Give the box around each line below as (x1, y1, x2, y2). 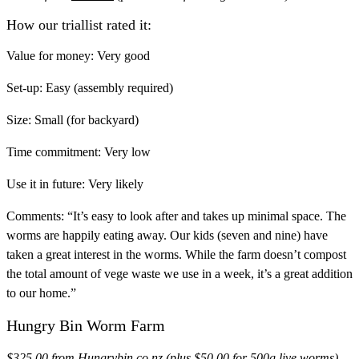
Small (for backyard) (31, 113, 139, 127)
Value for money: (6, 49, 94, 63)
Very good (94, 49, 150, 63)
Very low (101, 145, 151, 159)
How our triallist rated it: (6, 17, 151, 34)
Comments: (6, 209, 64, 224)
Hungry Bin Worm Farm (6, 317, 165, 335)
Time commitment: (6, 145, 101, 159)
